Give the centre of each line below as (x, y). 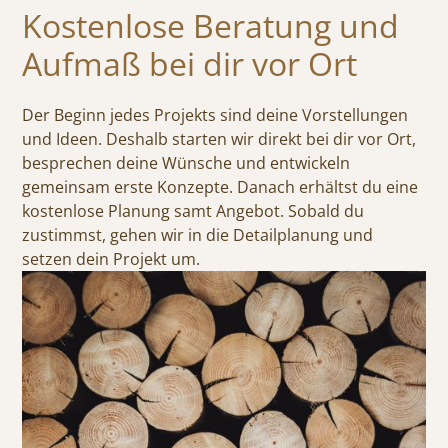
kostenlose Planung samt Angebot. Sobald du (193, 210)
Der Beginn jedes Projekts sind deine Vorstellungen (215, 114)
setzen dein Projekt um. (111, 258)
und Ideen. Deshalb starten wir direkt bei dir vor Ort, (219, 138)
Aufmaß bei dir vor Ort (190, 63)
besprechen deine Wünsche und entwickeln (186, 162)
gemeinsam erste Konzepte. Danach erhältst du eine (220, 186)
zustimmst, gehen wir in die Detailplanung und (198, 234)
